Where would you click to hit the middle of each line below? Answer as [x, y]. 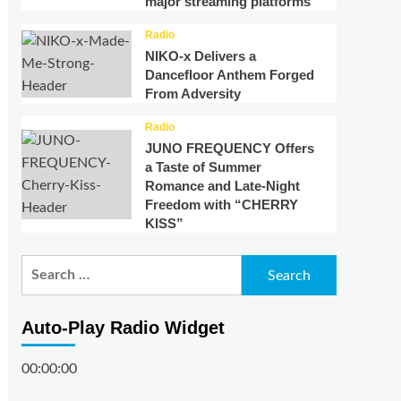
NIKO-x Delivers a [200, 56]
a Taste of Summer [203, 167]
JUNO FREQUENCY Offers [229, 149]
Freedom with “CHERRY [221, 205]
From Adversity [192, 94]
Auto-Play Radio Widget [123, 328]
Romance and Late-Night [222, 186]
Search [42, 265]
